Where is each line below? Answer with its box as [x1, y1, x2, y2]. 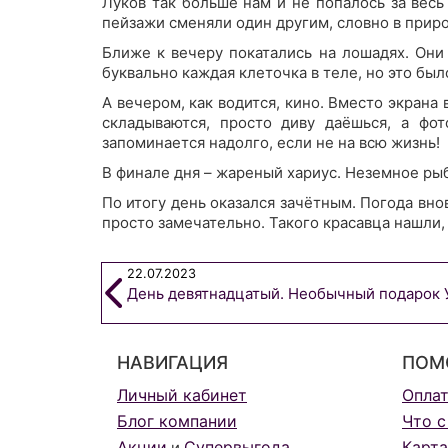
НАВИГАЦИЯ [117, 351, 228, 373]
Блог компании [117, 410, 237, 431]
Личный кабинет [117, 384, 247, 405]
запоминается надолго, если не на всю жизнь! [102, 132, 440, 152]
